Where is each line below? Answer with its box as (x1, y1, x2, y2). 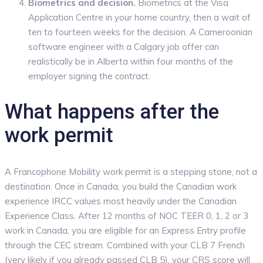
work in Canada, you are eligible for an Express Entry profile (5, 225, 246, 237)
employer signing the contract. (28, 70, 150, 82)
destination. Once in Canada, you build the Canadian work (5, 181, 237, 193)
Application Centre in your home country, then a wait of (28, 11, 251, 23)
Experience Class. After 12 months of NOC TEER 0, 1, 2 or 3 (5, 210, 248, 222)
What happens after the (5, 99, 219, 124)
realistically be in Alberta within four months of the (28, 55, 233, 67)
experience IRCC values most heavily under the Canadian (5, 195, 237, 207)
